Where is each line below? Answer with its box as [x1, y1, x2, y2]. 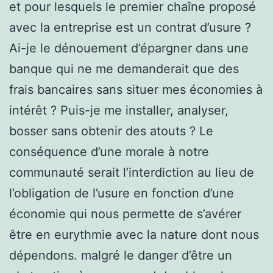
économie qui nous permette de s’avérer [9, 206, 241, 221]
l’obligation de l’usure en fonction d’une [9, 185, 234, 200]
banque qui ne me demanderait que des [9, 61, 239, 76]
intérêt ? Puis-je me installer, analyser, [9, 102, 229, 118]
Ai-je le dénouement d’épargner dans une [9, 40, 249, 55]
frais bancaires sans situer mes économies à [9, 82, 263, 97]
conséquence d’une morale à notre [9, 144, 209, 159]
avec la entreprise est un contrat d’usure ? [9, 19, 251, 35]
